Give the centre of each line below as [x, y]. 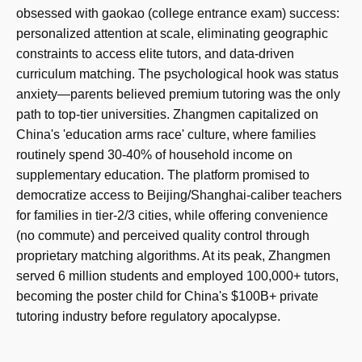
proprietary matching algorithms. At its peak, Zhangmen [173, 256]
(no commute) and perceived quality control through [163, 236]
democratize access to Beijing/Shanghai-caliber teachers [179, 195]
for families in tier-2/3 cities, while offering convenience [172, 215]
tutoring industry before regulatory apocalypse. [148, 316]
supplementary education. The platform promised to [163, 175]
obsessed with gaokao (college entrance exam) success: [178, 13]
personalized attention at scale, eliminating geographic [172, 34]
